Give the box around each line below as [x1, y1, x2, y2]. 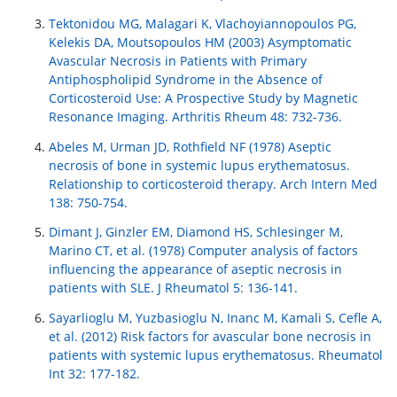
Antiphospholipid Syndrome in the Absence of [49, 70, 323, 88]
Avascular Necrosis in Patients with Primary [49, 51, 307, 69]
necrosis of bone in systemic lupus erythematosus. [49, 156, 350, 174]
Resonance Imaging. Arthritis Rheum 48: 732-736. [49, 107, 342, 125]
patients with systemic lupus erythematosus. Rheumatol [49, 346, 383, 364]
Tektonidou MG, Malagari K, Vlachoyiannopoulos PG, [49, 14, 356, 32]
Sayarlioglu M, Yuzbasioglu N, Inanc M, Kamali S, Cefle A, [49, 309, 382, 327]
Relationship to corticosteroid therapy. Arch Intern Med [49, 175, 378, 192]
